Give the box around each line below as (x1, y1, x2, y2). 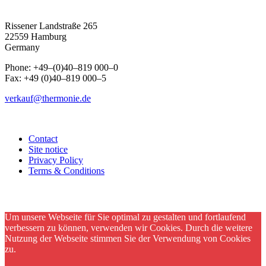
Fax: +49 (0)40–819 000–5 (5, 73, 106, 84)
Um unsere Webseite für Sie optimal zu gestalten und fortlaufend (5, 212, 246, 223)
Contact (28, 134, 58, 144)
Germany (5, 42, 40, 53)
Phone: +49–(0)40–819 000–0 (5, 62, 118, 73)
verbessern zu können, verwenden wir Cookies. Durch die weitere (5, 223, 252, 233)
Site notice (28, 144, 68, 155)
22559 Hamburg (5, 31, 66, 42)
